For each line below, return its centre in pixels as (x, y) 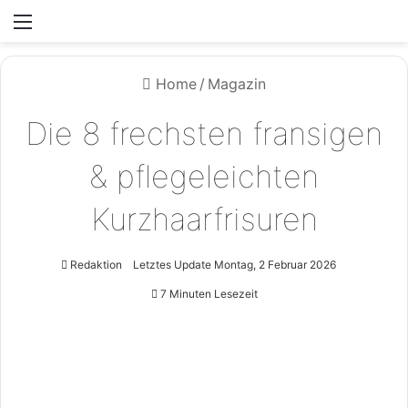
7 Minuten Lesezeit (207, 294)
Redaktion (96, 265)
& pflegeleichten (204, 176)
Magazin (237, 84)
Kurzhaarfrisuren (204, 219)
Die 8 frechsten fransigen (204, 133)
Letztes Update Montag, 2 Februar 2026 (235, 265)
